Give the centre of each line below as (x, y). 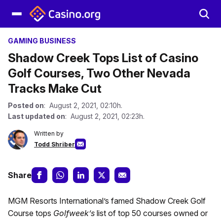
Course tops (31, 213)
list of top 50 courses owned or (152, 213)
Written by (49, 133)
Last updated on (37, 116)
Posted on (26, 105)
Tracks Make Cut (55, 89)
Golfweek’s (75, 213)
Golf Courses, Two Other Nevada (99, 73)
